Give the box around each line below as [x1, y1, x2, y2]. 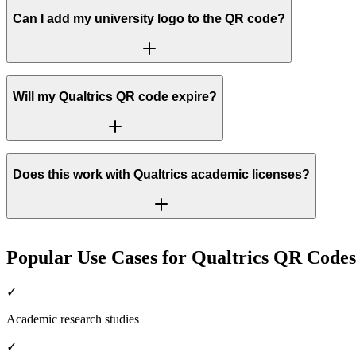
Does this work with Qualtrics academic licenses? [13, 168, 310, 182]
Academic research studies [6, 311, 139, 326]
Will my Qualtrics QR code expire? [13, 90, 217, 104]
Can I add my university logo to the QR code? [13, 12, 285, 26]
